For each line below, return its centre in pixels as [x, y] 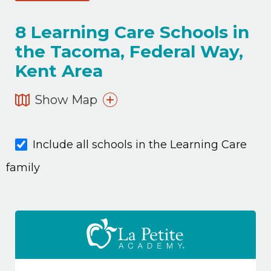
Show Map [66, 100]
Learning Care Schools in [138, 32]
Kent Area [59, 71]
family [23, 168]
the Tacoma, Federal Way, [129, 51]
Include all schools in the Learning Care [140, 145]
